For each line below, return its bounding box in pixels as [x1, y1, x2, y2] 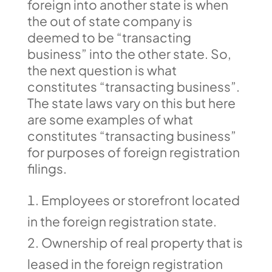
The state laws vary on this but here [27, 95, 236, 111]
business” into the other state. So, [27, 46, 231, 62]
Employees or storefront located [41, 192, 240, 208]
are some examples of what [27, 111, 193, 127]
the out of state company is [27, 13, 192, 29]
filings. [27, 160, 67, 177]
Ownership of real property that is [41, 234, 243, 251]
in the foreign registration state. [27, 213, 217, 229]
